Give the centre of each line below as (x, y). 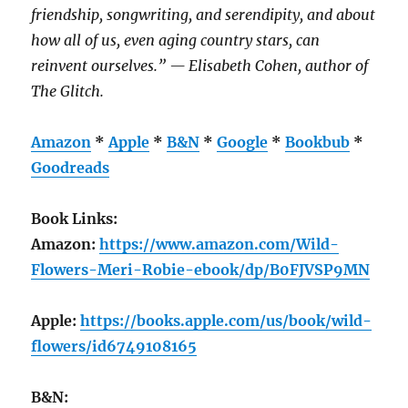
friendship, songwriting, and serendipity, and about (204, 14)
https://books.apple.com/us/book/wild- (226, 320)
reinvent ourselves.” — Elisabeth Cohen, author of (200, 65)
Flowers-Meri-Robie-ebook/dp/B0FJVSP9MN (201, 269)
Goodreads (71, 167)
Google (243, 142)
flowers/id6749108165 (114, 346)
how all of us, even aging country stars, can (176, 40)
